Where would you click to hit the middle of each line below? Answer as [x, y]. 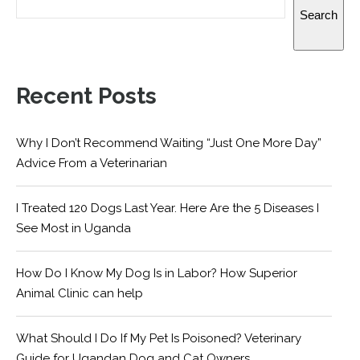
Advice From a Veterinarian [92, 164]
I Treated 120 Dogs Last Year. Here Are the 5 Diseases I [168, 209]
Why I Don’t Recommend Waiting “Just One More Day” [169, 143]
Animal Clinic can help [80, 294]
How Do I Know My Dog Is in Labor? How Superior [157, 274]
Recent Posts [86, 96]
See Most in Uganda [77, 229]
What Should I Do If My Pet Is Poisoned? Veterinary [159, 339]
